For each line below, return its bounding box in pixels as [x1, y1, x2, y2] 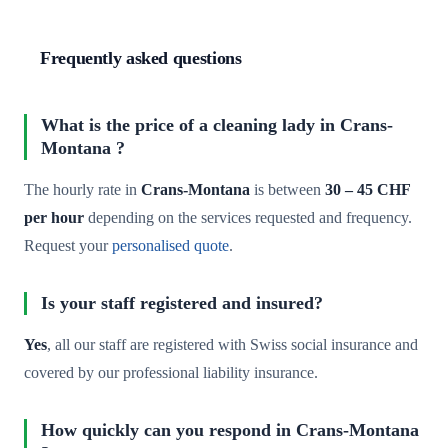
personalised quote [112, 237, 229, 256]
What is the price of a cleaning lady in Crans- [40, 114, 393, 135]
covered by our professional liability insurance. [24, 364, 318, 383]
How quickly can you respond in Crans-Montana [40, 420, 419, 441]
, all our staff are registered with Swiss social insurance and [47, 336, 418, 355]
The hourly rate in [24, 181, 141, 200]
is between [250, 181, 325, 200]
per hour [24, 209, 84, 228]
